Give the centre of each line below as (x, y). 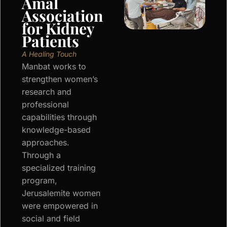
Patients (50, 41)
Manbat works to (54, 67)
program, (40, 181)
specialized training (59, 168)
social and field (51, 219)
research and (47, 92)
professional (45, 105)
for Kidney (58, 29)
